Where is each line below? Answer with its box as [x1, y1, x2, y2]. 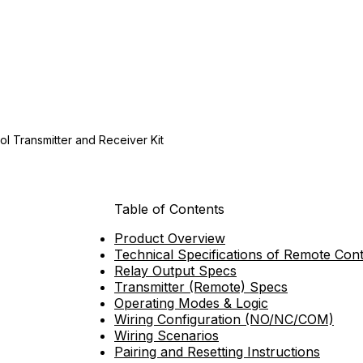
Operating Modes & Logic [114, 294, 268, 311]
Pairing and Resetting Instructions [114, 343, 320, 360]
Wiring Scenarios [114, 327, 219, 344]
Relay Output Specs [114, 262, 237, 279]
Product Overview [114, 229, 225, 246]
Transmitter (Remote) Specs [114, 278, 288, 295]
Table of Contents [114, 200, 224, 217]
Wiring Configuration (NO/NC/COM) [114, 310, 334, 327]
